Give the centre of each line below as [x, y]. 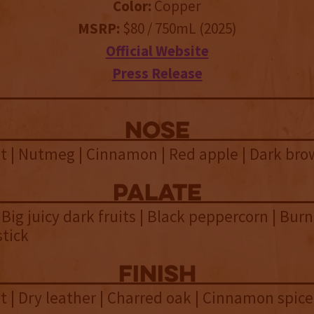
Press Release [157, 74]
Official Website [157, 51]
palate [157, 195]
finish [157, 276]
